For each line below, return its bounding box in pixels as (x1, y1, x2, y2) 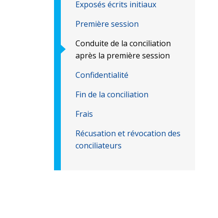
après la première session (75, 50, 170, 61)
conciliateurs (75, 140, 122, 151)
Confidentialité (75, 70, 128, 80)
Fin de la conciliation (75, 89, 148, 100)
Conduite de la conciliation (75, 38, 171, 49)
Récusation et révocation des (75, 128, 181, 139)
